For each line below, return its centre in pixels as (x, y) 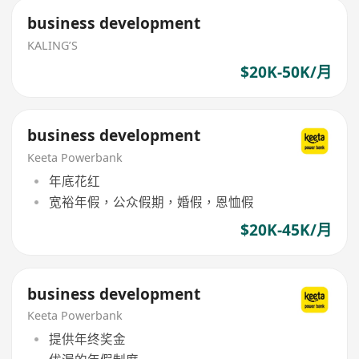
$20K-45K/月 (286, 230)
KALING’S (53, 45)
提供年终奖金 (87, 339)
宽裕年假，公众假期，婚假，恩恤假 (151, 202)
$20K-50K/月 (286, 72)
